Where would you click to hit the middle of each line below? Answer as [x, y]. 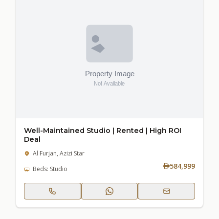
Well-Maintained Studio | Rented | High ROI [103, 130]
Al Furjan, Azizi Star [59, 153]
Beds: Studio [50, 169]
